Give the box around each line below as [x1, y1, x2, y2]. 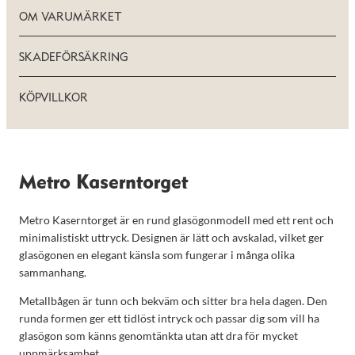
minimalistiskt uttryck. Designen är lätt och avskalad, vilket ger [19, 230, 324, 244]
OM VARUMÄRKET [19, 12, 122, 24]
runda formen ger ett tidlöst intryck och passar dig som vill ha [19, 311, 319, 326]
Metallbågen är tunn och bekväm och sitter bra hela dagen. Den [19, 294, 327, 308]
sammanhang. [19, 265, 86, 279]
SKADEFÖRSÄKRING [19, 52, 128, 64]
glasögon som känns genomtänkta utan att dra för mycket [19, 329, 298, 343]
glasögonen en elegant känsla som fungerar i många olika [19, 247, 295, 261]
